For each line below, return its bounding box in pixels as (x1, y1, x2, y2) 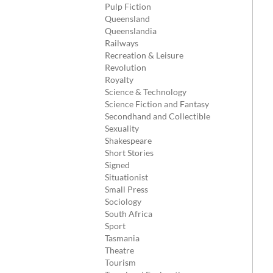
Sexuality (105, 123, 139, 133)
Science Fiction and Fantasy (105, 99, 209, 109)
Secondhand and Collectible (105, 111, 210, 121)
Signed (105, 160, 130, 170)
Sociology (105, 196, 141, 207)
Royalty (105, 74, 133, 85)
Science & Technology (105, 87, 186, 97)
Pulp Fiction (105, 1, 151, 12)
